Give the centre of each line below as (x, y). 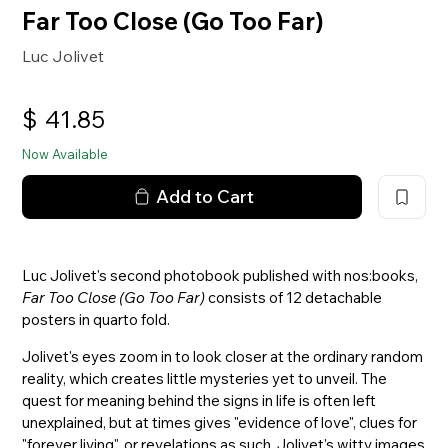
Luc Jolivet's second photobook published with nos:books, (220, 275)
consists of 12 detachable (294, 297)
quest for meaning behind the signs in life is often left (199, 400)
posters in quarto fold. (96, 319)
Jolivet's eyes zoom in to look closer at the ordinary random (223, 356)
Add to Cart (205, 196)
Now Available (65, 153)
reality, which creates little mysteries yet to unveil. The (205, 378)
